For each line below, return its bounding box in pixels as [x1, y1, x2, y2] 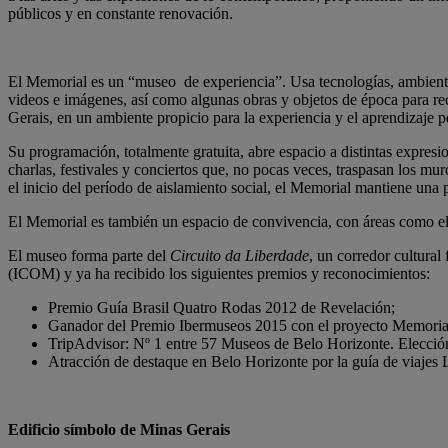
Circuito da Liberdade [170, 247, 309, 264]
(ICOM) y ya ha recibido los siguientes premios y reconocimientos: [8, 265, 430, 282]
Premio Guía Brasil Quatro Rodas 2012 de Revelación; [48, 299, 395, 316]
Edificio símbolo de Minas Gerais [8, 421, 230, 438]
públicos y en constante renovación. [8, 5, 233, 22]
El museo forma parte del [8, 247, 170, 264]
